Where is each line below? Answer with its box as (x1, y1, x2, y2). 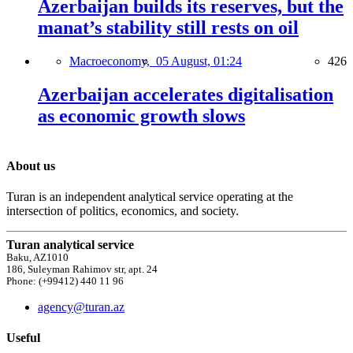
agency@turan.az (38, 300, 124, 314)
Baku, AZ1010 (6, 252, 69, 264)
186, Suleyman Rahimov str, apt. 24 (6, 264, 158, 276)
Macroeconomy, (69, 54, 156, 68)
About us (6, 158, 55, 173)
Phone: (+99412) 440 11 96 (6, 276, 124, 288)
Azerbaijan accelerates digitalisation (38, 84, 333, 105)
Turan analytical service (6, 238, 134, 252)
